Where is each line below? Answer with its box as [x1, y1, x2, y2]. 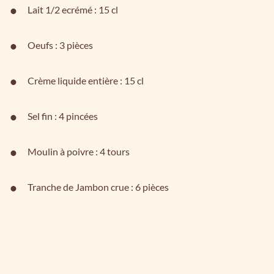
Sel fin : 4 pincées [28, 110, 98, 122]
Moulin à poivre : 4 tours [28, 146, 130, 157]
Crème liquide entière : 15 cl [28, 75, 144, 86]
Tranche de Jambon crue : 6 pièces [28, 181, 169, 193]
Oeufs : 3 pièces [28, 39, 93, 51]
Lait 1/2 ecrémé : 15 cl [28, 4, 118, 15]
